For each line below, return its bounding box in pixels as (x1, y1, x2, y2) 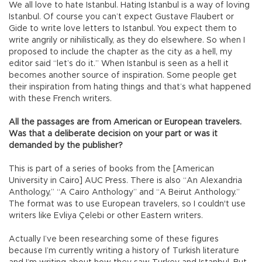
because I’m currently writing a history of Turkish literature (9, 247, 239, 256)
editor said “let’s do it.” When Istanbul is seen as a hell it (9, 60, 229, 68)
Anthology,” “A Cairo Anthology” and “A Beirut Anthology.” (9, 188, 240, 197)
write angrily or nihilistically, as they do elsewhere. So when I (9, 36, 245, 45)
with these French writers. (9, 95, 114, 104)
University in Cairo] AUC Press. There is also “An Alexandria (9, 177, 242, 185)
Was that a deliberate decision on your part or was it (9, 130, 218, 139)
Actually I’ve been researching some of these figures (9, 235, 219, 244)
